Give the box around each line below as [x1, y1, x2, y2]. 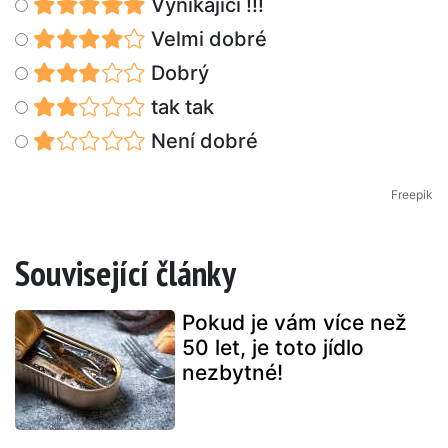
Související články [15, 250, 236, 297]
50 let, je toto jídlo [182, 335, 364, 361]
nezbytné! [182, 360, 283, 386]
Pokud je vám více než [182, 310, 407, 336]
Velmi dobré [145, 27, 267, 52]
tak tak [145, 95, 214, 120]
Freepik [391, 187, 433, 203]
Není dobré [145, 129, 258, 154]
